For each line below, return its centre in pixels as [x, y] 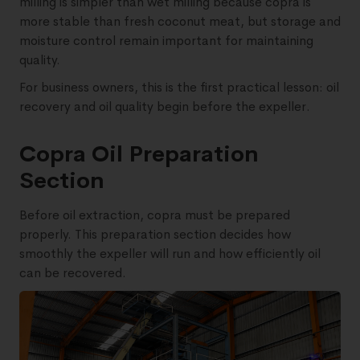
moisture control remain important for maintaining [166, 40]
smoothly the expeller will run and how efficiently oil [170, 253]
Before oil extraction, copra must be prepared [155, 215]
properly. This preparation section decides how [155, 234]
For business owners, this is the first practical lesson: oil [179, 87]
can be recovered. [73, 272]
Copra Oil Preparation [139, 153]
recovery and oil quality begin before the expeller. [165, 106]
